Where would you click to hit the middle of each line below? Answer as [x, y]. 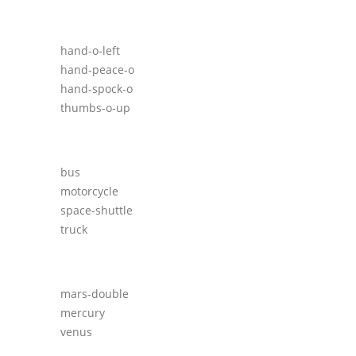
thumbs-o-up [95, 108]
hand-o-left [90, 51]
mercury [83, 313]
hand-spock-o [97, 89]
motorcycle [89, 192]
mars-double [95, 294]
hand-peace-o [97, 70]
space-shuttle [97, 211]
